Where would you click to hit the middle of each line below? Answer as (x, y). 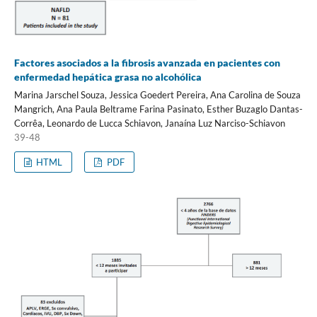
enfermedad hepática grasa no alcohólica (108, 77)
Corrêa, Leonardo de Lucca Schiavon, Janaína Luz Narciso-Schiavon (149, 123)
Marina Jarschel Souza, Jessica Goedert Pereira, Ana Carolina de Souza (157, 95)
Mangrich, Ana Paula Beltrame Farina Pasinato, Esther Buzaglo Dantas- (158, 109)
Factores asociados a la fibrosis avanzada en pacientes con (147, 63)
